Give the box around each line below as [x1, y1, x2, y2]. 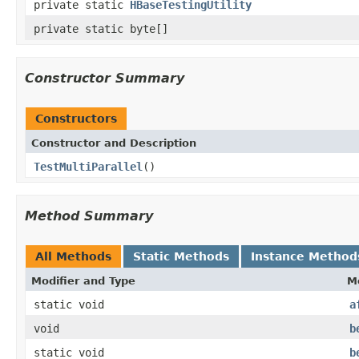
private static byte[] [34, 22, 168, 35]
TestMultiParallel [34, 159, 143, 173]
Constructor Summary [25, 70, 184, 86]
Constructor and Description [31, 136, 196, 149]
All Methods [35, 249, 111, 263]
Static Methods [133, 249, 229, 263]
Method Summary [25, 208, 153, 224]
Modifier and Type [31, 274, 135, 287]
